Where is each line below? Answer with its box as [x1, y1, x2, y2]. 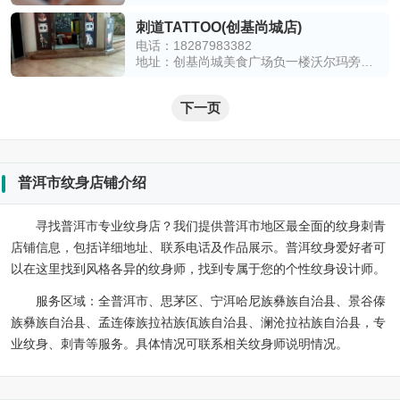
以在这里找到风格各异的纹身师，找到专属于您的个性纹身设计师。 [11, 262, 386, 276]
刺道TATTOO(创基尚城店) [136, 20, 302, 35]
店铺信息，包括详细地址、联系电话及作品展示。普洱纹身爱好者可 [11, 240, 386, 254]
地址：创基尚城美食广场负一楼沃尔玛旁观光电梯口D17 [361, 54, 373, 69]
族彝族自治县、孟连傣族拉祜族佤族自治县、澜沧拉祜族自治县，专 [11, 315, 386, 329]
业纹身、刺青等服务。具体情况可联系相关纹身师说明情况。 [11, 337, 348, 351]
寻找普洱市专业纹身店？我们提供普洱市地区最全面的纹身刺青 [36, 219, 386, 233]
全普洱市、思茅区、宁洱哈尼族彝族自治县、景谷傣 [98, 294, 386, 308]
